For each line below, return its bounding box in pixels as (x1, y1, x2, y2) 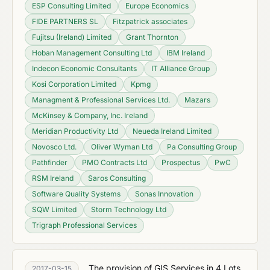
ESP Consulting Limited (32, 1, 111, 10)
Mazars (184, 95, 210, 104)
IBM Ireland (166, 48, 205, 57)
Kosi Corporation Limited (32, 80, 116, 89)
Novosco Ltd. (32, 142, 77, 151)
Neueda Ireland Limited (133, 127, 212, 136)
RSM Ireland (32, 174, 74, 183)
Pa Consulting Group (167, 142, 237, 151)
